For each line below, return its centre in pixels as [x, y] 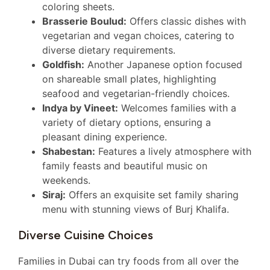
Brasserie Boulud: [84, 21]
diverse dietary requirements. [109, 50]
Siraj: [54, 194]
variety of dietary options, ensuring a [127, 122]
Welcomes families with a [177, 108]
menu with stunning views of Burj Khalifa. [136, 209]
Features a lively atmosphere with [173, 151]
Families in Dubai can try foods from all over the [128, 261]
